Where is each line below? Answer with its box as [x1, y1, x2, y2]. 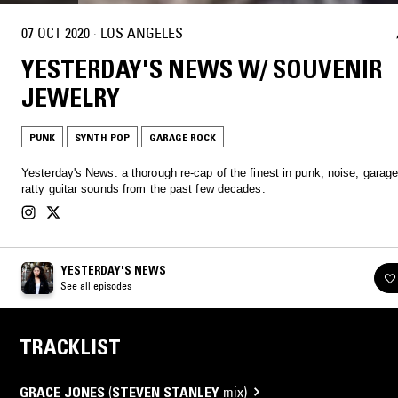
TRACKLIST [20, 333, 121, 360]
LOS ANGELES [100, 24, 183, 43]
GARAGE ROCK [149, 130, 216, 144]
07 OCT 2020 [21, 24, 90, 43]
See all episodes [60, 278, 131, 292]
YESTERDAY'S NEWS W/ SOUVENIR [21, 53, 382, 84]
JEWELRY [21, 82, 120, 113]
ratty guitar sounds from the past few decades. [21, 181, 266, 195]
